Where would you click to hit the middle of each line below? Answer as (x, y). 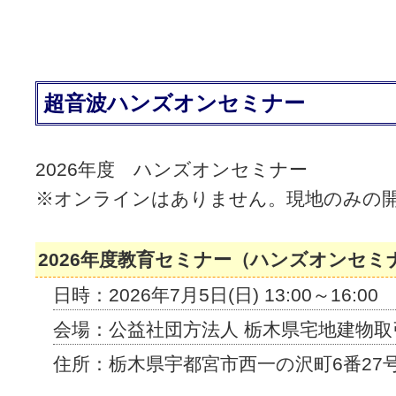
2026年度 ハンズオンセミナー (171, 169)
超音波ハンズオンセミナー (174, 103)
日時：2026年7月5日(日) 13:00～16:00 (216, 294)
